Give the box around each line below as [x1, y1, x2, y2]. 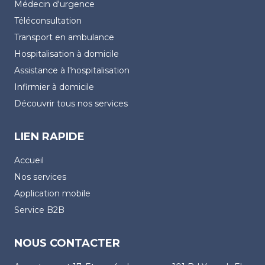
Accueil [14, 154, 44, 166]
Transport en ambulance [14, 31, 114, 43]
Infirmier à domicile [14, 81, 94, 92]
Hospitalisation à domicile [14, 48, 119, 59]
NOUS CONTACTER [14, 236, 120, 250]
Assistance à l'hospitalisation [14, 64, 130, 76]
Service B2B [14, 204, 64, 215]
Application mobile [14, 188, 91, 199]
